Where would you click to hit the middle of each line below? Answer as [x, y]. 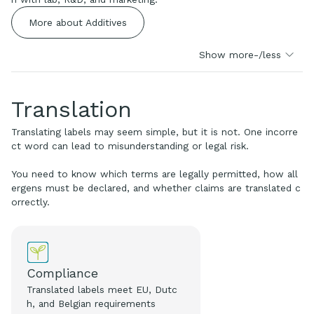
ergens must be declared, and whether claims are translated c [156, 187]
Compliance [63, 273]
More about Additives [78, 22]
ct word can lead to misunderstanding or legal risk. [130, 145]
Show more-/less [240, 54]
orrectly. [30, 202]
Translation [71, 109]
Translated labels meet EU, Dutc [102, 289]
